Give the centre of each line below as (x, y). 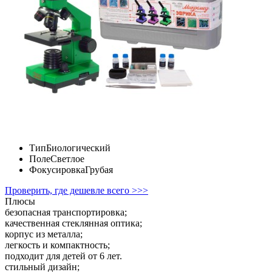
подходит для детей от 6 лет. (63, 256)
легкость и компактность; (57, 245)
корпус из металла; (44, 234)
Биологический (78, 148)
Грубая (99, 169)
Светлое (67, 158)
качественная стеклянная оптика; (73, 223)
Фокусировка (57, 169)
